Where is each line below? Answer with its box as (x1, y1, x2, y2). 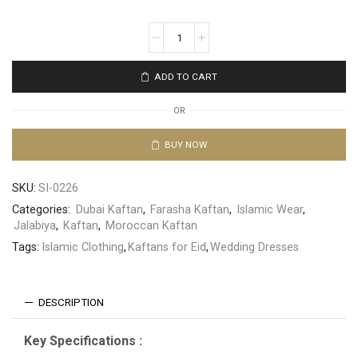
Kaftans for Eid (128, 241, 206, 254)
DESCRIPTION (38, 296, 105, 308)
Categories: (12, 203, 74, 217)
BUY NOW (165, 138, 207, 150)
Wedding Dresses (210, 241, 299, 254)
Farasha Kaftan (150, 203, 229, 217)
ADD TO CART (154, 70, 217, 82)
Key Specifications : (24, 333, 142, 348)
